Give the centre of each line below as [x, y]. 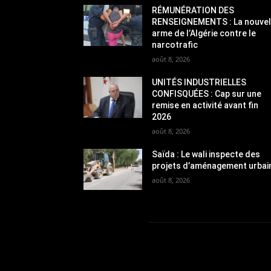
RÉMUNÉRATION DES [193, 10]
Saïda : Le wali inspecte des [206, 154]
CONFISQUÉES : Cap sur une [207, 93]
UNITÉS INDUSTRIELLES [199, 82]
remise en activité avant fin [205, 105]
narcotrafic [175, 44]
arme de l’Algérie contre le [204, 33]
